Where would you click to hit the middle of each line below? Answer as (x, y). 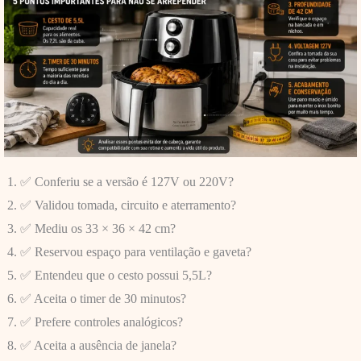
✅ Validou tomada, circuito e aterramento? (128, 205)
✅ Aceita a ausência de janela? (98, 346)
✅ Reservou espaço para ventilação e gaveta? (135, 252)
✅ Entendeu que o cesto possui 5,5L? (116, 276)
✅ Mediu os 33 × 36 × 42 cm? (98, 229)
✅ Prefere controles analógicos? (101, 322)
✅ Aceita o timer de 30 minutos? (103, 299)
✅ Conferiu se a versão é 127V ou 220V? (127, 182)
